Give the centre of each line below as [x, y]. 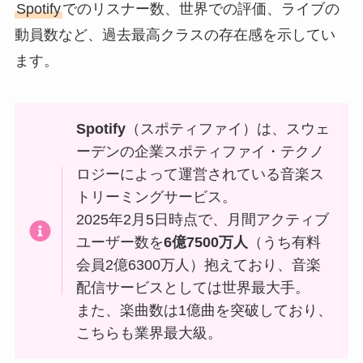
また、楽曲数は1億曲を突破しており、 [205, 310]
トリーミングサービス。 [157, 196]
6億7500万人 [206, 242]
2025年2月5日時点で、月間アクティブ [203, 219]
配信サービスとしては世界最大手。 [193, 287]
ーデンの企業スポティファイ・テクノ [201, 151]
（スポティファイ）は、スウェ [228, 128]
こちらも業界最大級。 [149, 333]
